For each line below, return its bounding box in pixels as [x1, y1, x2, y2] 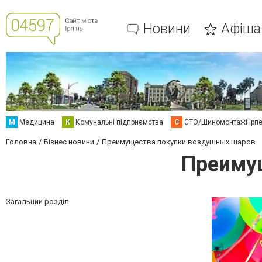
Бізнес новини [44, 137, 94, 146]
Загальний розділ [6, 197, 69, 206]
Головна [6, 137, 36, 146]
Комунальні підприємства [75, 118, 163, 126]
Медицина [19, 118, 54, 126]
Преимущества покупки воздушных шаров [102, 137, 256, 146]
